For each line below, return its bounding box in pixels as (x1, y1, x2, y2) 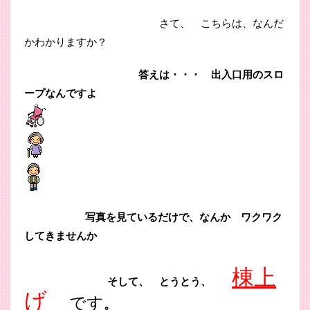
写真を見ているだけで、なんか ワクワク (24, 209, 282, 224)
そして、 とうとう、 (24, 273, 232, 288)
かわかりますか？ (24, 34, 107, 48)
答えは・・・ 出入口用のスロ (24, 66, 284, 81)
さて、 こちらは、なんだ (24, 15, 284, 30)
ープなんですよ (24, 85, 97, 100)
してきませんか (24, 228, 97, 242)
